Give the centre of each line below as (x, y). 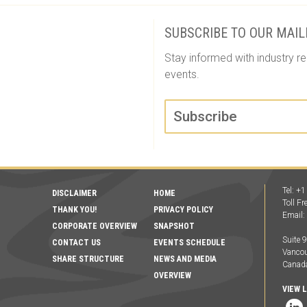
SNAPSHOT (174, 226)
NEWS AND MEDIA (185, 259)
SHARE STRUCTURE (88, 259)
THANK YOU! (75, 210)
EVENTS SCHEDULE (189, 243)
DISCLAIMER (75, 193)
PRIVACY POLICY (183, 210)
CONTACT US (77, 243)
